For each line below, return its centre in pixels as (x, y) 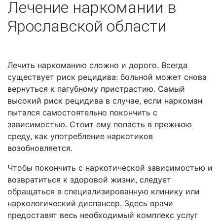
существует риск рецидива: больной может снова (107, 77)
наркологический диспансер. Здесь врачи (90, 203)
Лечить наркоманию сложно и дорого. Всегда (97, 65)
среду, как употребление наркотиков (80, 136)
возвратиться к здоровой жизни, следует (89, 180)
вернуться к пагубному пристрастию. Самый (96, 89)
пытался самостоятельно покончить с (82, 113)
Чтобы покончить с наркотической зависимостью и (110, 168)
